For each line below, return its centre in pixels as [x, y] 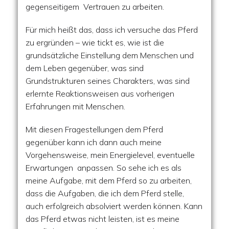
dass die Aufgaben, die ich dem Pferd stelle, [105, 193]
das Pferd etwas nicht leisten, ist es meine [102, 219]
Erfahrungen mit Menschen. [75, 106]
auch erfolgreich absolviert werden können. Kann [114, 206]
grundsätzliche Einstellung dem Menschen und [110, 55]
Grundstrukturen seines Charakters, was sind [108, 81]
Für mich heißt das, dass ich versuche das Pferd [112, 30]
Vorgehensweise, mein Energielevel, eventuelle [110, 155]
